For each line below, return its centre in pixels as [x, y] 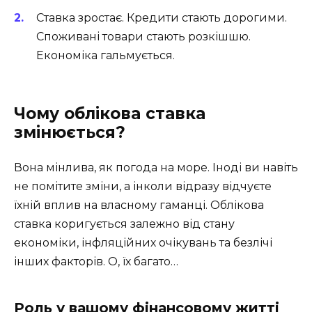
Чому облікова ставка [110, 114]
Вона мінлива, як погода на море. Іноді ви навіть [156, 168]
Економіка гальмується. [106, 56]
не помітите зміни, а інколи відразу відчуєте [143, 187]
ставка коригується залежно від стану [124, 224]
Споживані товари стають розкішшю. [143, 37]
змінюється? [70, 133]
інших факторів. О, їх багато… [96, 262]
